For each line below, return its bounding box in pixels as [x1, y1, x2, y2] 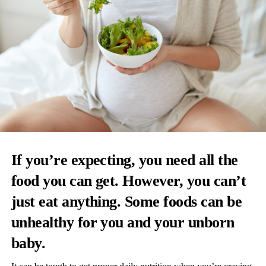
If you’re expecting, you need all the [11, 151, 238, 169]
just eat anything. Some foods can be [11, 193, 242, 211]
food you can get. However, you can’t [11, 172, 246, 190]
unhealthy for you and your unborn [11, 214, 235, 232]
